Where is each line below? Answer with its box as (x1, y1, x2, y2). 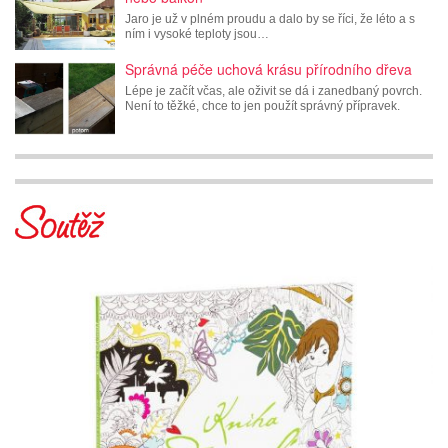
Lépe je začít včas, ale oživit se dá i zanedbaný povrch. (125, 83, 422, 98)
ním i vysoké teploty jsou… (125, 26, 269, 41)
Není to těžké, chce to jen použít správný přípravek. (125, 98, 400, 113)
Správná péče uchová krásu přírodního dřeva (125, 58, 412, 79)
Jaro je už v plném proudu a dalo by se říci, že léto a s (125, 11, 415, 26)
